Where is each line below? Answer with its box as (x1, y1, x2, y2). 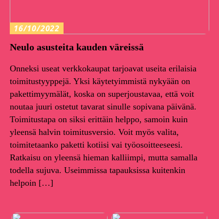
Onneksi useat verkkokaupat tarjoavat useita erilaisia (10, 64, 197, 74)
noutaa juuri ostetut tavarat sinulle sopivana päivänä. (10, 102, 197, 112)
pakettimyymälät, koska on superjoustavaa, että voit (10, 89, 194, 99)
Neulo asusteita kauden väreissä (10, 42, 144, 53)
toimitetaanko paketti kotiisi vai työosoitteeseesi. (10, 140, 183, 150)
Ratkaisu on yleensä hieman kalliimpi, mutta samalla (10, 153, 197, 163)
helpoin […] (10, 178, 53, 188)
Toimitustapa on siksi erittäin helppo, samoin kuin (10, 114, 188, 125)
